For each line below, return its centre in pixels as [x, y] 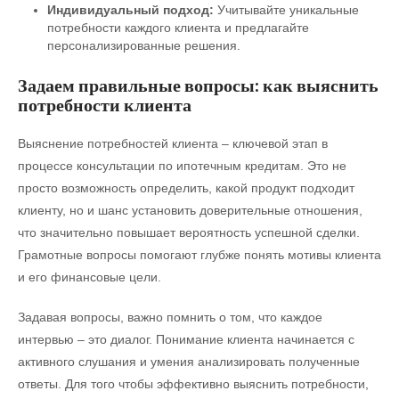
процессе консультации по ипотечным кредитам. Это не [182, 166]
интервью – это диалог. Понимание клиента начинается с [186, 339]
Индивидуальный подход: [130, 9]
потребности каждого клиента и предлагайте [178, 27]
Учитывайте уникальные [286, 9]
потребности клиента [105, 105]
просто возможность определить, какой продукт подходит [186, 188]
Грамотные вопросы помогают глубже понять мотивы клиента [199, 255]
